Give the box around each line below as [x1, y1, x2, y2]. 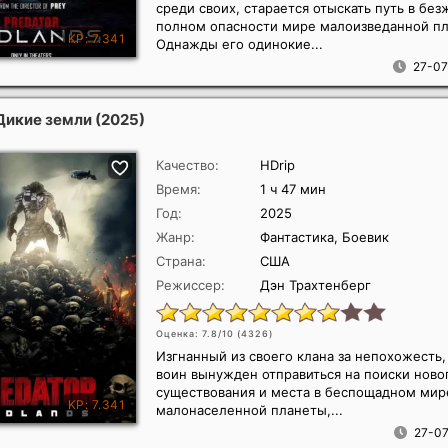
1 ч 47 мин [260, 181, 326, 197]
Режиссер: [156, 277, 225, 293]
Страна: [156, 253, 206, 269]
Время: [156, 181, 201, 197]
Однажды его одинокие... [156, 36, 323, 52]
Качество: [156, 157, 219, 173]
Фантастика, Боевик [260, 229, 389, 245]
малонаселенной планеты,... [156, 402, 343, 418]
